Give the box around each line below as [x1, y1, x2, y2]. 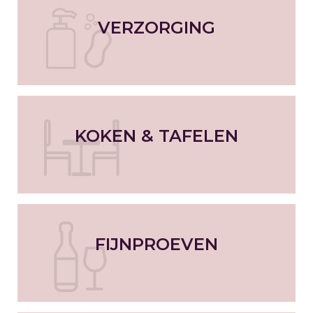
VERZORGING [98, 17, 215, 38]
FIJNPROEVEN [95, 234, 218, 255]
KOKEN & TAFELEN [75, 126, 238, 147]
